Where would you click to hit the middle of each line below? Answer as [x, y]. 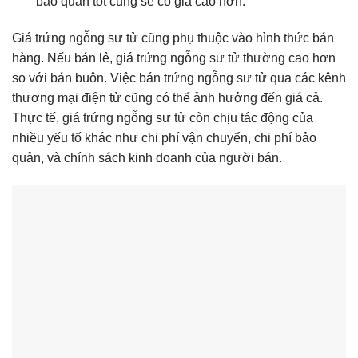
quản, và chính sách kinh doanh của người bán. [147, 157]
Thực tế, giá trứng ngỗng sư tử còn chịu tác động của [163, 117]
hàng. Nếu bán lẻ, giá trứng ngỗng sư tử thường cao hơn [174, 58]
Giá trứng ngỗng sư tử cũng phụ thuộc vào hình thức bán [173, 38]
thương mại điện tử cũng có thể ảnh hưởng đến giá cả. [167, 97]
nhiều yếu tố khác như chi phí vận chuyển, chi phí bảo [164, 137]
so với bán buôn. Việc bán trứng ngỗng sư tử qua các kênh [179, 78]
